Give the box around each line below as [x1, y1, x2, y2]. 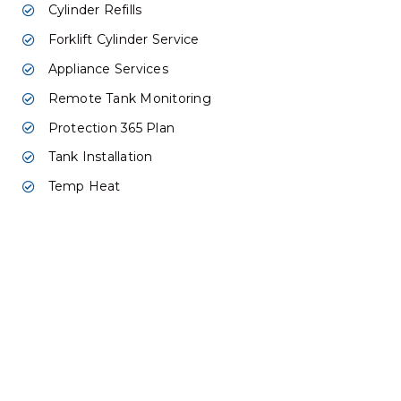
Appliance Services [47, 60, 168, 77]
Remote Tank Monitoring [47, 90, 211, 107]
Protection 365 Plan [47, 119, 175, 136]
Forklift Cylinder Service [47, 31, 200, 48]
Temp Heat [47, 178, 121, 195]
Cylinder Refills [47, 2, 142, 19]
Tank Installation [47, 149, 153, 166]
